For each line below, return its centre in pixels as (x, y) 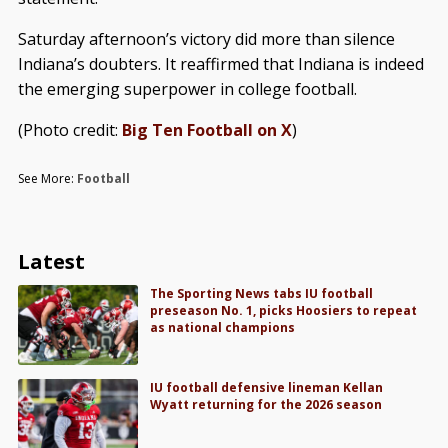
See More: (47, 178)
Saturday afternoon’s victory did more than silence (206, 38)
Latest (51, 261)
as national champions (223, 327)
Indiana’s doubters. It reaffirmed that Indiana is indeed (220, 63)
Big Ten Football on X (206, 129)
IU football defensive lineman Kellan (267, 387)
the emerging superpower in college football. (187, 88)
